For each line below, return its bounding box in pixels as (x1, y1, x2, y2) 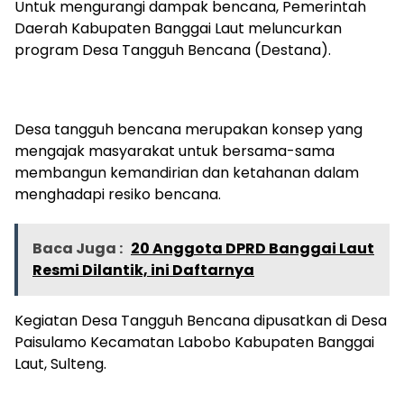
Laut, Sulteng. (14, 353, 106, 375)
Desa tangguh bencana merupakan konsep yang (14, 119, 363, 141)
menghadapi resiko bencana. (14, 184, 221, 206)
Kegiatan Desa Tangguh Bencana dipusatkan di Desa (14, 310, 387, 332)
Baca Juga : (32, 238, 125, 260)
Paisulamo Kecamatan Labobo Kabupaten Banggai (14, 332, 374, 353)
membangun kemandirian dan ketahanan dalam (14, 162, 359, 184)
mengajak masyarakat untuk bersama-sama (14, 141, 335, 162)
